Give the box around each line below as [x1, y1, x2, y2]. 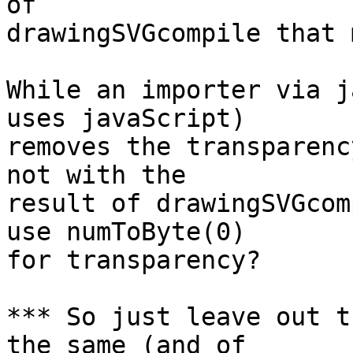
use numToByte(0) [6, 217, 246, 247]
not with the [6, 161, 186, 190]
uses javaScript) [6, 104, 246, 133]
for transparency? [6, 246, 261, 275]
